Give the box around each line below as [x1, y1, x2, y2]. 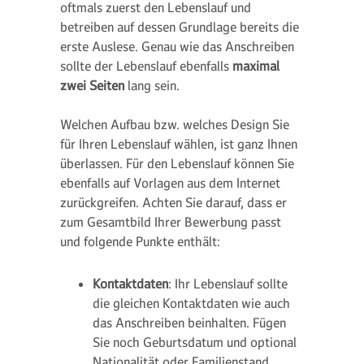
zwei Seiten [60, 77, 124, 93]
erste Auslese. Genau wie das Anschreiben [60, 38, 294, 54]
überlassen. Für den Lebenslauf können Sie [60, 155, 294, 171]
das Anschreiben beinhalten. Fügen [93, 314, 286, 331]
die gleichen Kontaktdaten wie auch [93, 295, 290, 311]
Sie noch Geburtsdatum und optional [93, 334, 297, 350]
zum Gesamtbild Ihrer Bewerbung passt [60, 214, 281, 230]
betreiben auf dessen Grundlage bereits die [60, 19, 299, 35]
